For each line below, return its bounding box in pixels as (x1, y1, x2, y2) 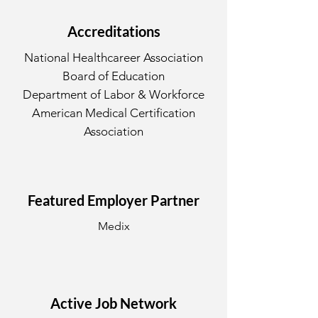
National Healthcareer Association (24, 50, 203, 65)
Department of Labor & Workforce (23, 87, 204, 102)
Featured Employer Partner (28, 192, 199, 209)
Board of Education (62, 69, 165, 83)
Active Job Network (50, 295, 177, 312)
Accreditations (67, 23, 160, 40)
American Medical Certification (32, 106, 195, 120)
